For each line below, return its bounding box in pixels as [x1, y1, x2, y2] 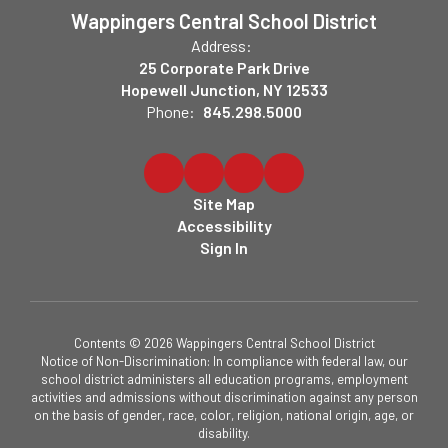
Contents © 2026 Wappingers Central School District [73, 335, 375, 351]
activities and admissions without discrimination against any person [30, 389, 418, 405]
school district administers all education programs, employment [40, 371, 408, 387]
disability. [198, 425, 250, 441]
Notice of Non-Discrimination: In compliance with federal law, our [40, 353, 408, 369]
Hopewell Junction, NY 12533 [120, 80, 328, 99]
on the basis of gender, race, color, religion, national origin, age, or [34, 407, 414, 423]
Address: [191, 36, 252, 55]
